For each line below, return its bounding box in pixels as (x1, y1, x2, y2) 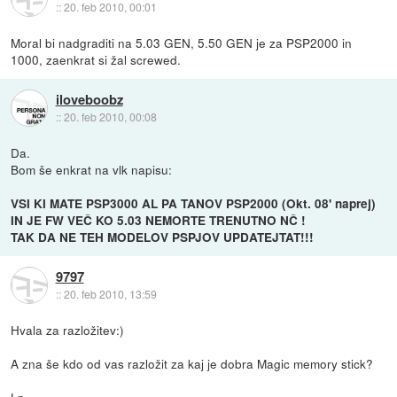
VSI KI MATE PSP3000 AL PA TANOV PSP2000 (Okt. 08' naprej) (11, 194, 377, 212)
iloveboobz (55, 90, 123, 110)
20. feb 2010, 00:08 (63, 109, 157, 125)
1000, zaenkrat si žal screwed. (11, 50, 182, 68)
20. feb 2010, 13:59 (63, 286, 157, 302)
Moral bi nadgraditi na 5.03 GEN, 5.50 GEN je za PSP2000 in (11, 33, 353, 51)
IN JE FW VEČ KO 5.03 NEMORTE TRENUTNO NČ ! (11, 211, 307, 229)
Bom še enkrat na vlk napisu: (11, 160, 173, 178)
